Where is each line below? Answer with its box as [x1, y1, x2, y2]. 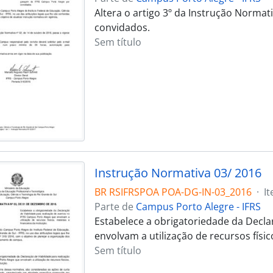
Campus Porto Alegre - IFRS [135, 200, 261, 214]
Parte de [94, 200, 136, 214]
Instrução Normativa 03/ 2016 [94, 165, 261, 182]
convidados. [94, 21, 150, 34]
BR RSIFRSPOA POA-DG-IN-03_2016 [94, 185, 252, 199]
